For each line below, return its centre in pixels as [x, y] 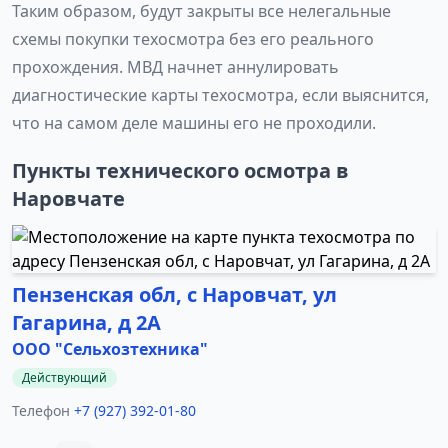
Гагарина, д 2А [86, 322]
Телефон [41, 410]
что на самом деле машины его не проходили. [194, 123]
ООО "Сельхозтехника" [110, 349]
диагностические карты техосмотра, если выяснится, [220, 95]
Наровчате [68, 198]
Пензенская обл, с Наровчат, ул [174, 294]
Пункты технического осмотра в [180, 170]
